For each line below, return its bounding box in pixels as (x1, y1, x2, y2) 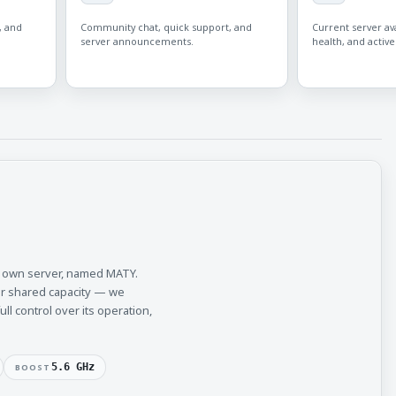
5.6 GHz (50, 361, 95, 373)
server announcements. (80, 35, 194, 49)
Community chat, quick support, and (80, 21, 253, 34)
